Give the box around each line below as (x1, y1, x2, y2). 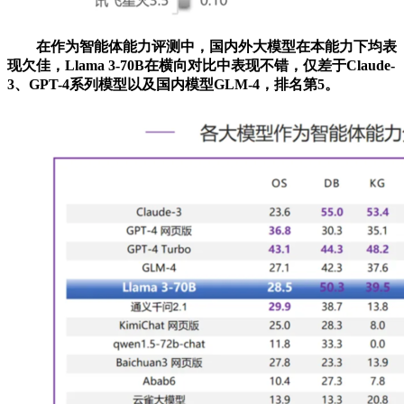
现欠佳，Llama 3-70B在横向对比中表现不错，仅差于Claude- (7, 57, 395, 73)
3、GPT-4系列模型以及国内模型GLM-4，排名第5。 (7, 76, 339, 92)
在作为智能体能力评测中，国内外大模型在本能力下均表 (7, 38, 397, 54)
